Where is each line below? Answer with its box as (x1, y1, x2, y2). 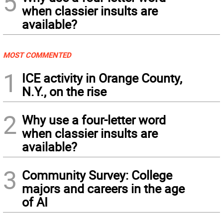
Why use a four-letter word (22, 111, 166, 128)
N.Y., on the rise (22, 83, 107, 100)
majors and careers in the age (22, 180, 185, 197)
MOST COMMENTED (3, 50, 71, 60)
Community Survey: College (22, 167, 172, 183)
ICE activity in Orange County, (22, 70, 182, 86)
